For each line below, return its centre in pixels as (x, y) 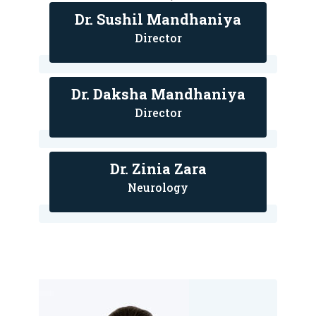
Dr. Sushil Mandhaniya (158, 19)
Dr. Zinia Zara (158, 168)
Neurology (158, 187)
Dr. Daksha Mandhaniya (158, 93)
